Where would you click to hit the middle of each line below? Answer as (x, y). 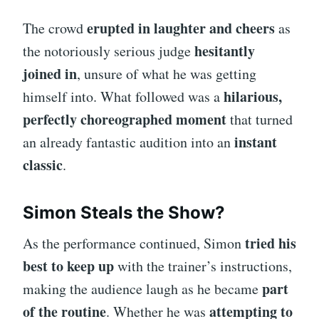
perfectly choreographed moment (125, 120)
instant (256, 142)
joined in (50, 74)
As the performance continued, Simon (134, 244)
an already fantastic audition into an (129, 142)
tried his (271, 244)
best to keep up (68, 266)
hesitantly (225, 51)
